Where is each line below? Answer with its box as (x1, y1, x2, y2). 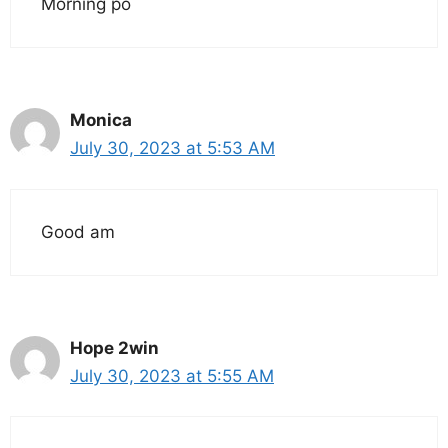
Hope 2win (70, 337, 159, 358)
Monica (70, 110, 132, 131)
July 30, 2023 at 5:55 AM (70, 365, 274, 386)
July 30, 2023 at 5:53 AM (70, 138, 275, 159)
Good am (41, 221, 115, 242)
